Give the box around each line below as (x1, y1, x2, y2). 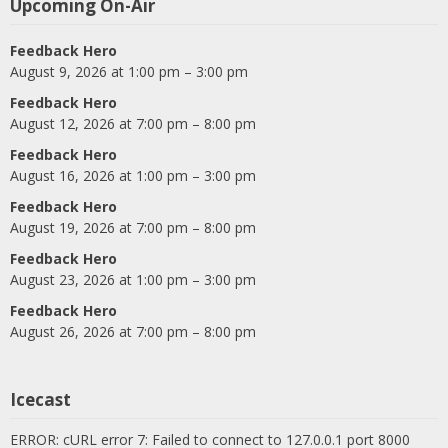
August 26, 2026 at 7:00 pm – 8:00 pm (10, 322, 256, 342)
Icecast (10, 388, 71, 412)
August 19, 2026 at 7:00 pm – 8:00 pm (10, 218, 256, 238)
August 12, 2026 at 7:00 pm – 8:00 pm (10, 114, 256, 134)
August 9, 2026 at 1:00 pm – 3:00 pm (10, 62, 248, 82)
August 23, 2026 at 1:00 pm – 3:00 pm (10, 270, 256, 290)
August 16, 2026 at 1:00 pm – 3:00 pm (10, 166, 256, 186)
